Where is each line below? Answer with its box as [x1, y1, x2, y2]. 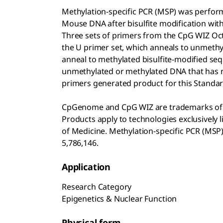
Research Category [62, 181, 132, 193]
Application [62, 161, 111, 173]
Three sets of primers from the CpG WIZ [62, 30, 210, 41]
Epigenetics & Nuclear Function [62, 193, 177, 205]
